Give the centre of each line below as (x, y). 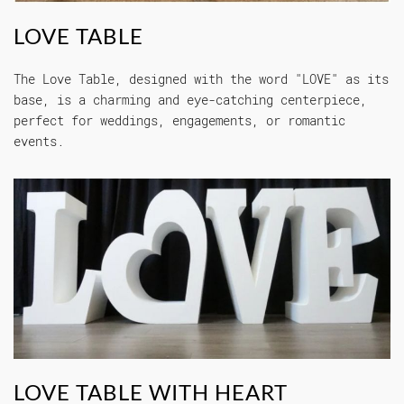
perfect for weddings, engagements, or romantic (179, 121)
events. (39, 142)
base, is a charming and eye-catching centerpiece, (190, 100)
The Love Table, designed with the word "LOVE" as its (201, 79)
